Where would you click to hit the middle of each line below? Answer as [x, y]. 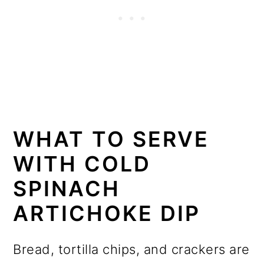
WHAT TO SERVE [111, 139]
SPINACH [67, 189]
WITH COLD [82, 164]
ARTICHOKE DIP [107, 214]
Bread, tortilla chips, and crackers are [131, 250]
